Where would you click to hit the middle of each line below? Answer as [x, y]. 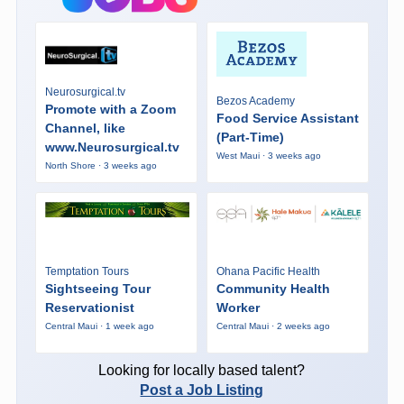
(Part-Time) [250, 138]
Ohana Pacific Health [268, 272]
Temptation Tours [87, 272]
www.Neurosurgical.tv [112, 147]
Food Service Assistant [287, 119]
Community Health [273, 289]
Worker [238, 308]
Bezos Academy [255, 101]
